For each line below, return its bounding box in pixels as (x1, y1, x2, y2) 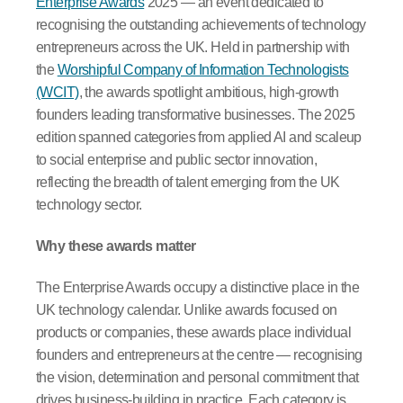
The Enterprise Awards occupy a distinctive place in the (36, 280, 360, 296)
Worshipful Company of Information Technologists (57, 61, 349, 77)
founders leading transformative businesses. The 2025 (36, 106, 355, 122)
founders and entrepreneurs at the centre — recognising (36, 347, 363, 363)
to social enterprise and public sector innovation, (36, 151, 318, 167)
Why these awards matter (36, 237, 196, 254)
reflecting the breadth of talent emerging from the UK (36, 174, 340, 190)
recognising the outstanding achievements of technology (36, 16, 366, 32)
